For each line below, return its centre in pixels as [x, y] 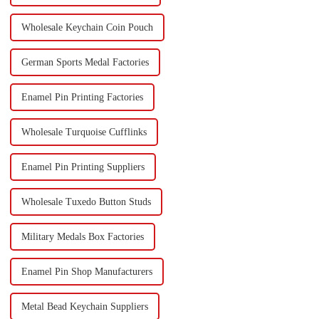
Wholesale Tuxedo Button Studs [86, 202]
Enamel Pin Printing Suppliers [83, 167]
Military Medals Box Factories [82, 237]
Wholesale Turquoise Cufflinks [84, 132]
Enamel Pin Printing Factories [82, 98]
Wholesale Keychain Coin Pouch [87, 28]
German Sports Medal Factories [85, 63]
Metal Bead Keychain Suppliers [84, 307]
